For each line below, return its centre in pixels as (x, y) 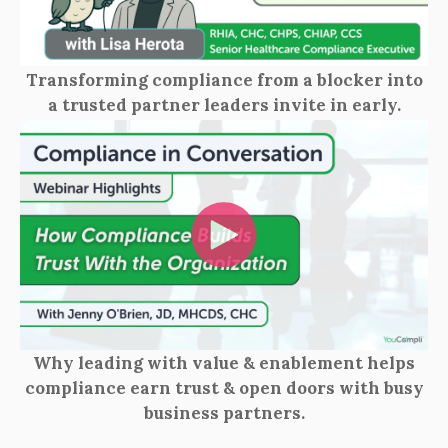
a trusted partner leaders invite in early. (224, 104)
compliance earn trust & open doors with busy (224, 388)
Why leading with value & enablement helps (224, 363)
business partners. (224, 413)
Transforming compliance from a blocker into (224, 79)
